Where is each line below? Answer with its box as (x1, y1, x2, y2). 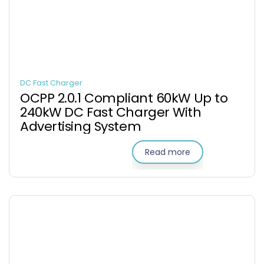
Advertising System (20, 117, 141, 136)
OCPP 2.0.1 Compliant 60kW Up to (20, 89, 228, 107)
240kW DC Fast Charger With (20, 103, 202, 121)
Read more (145, 146, 190, 158)
